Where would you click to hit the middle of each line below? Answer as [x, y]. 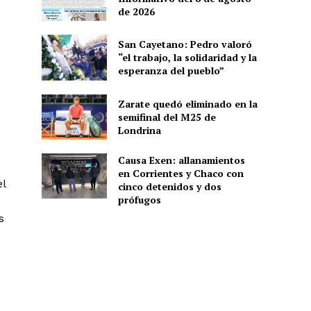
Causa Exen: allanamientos [181, 160]
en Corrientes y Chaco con [180, 173]
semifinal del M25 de [167, 117]
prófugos [139, 199]
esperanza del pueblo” [171, 71]
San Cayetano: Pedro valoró [185, 44]
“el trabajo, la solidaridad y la [187, 58]
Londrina [139, 130]
